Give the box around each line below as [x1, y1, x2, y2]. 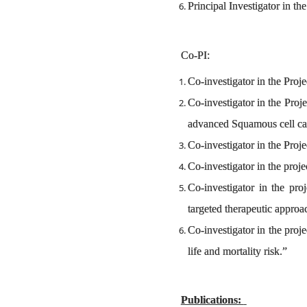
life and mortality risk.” [187, 245, 287, 257]
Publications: [180, 294, 244, 306]
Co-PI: [180, 49, 212, 61]
